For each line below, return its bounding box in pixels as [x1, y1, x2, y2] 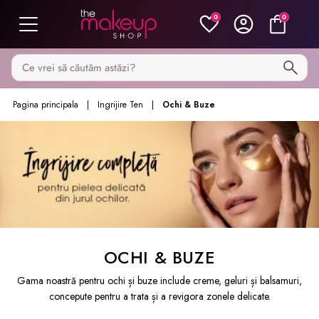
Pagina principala [13, 98, 78, 111]
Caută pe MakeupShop [11, 54, 122, 70]
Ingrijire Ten [98, 98, 143, 111]
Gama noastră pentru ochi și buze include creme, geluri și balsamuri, [17, 273, 302, 288]
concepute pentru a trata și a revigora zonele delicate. [48, 289, 271, 304]
